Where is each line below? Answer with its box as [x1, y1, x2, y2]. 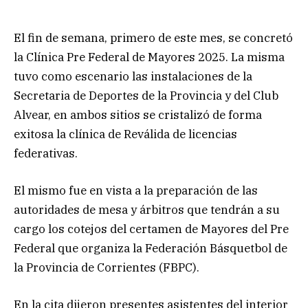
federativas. [14, 145, 78, 161]
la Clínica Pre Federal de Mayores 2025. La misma [14, 49, 285, 65]
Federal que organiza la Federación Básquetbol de [14, 240, 287, 256]
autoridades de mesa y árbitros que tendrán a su [14, 201, 280, 217]
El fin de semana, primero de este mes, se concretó [14, 30, 293, 45]
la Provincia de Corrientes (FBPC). [14, 259, 199, 275]
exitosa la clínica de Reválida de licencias [14, 126, 237, 142]
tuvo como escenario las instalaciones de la [14, 68, 252, 84]
